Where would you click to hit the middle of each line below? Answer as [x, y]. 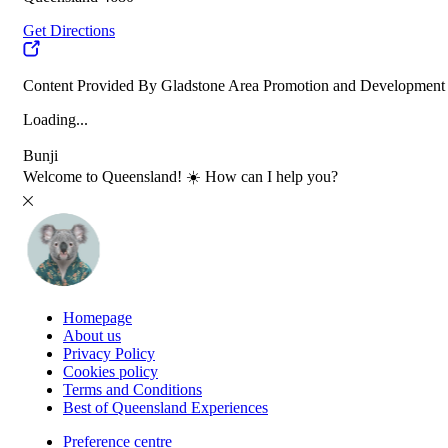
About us [92, 336]
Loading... [55, 120]
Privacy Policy [109, 354]
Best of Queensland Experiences [165, 408]
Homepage [97, 318]
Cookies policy [110, 372]
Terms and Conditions [132, 390]
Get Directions [69, 31]
